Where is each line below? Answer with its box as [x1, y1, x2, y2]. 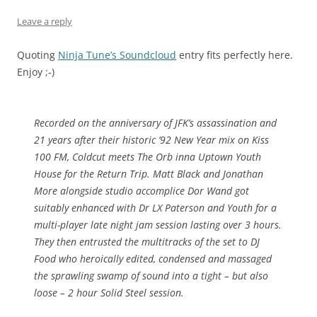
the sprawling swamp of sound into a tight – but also [34, 269, 268, 283]
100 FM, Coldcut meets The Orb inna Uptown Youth [34, 150, 261, 164]
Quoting [17, 48, 58, 62]
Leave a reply [17, 15, 72, 28]
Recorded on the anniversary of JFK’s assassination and [34, 116, 277, 130]
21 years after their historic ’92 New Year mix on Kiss [34, 133, 269, 147]
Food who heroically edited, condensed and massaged [34, 252, 272, 266]
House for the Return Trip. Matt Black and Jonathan [34, 167, 263, 181]
